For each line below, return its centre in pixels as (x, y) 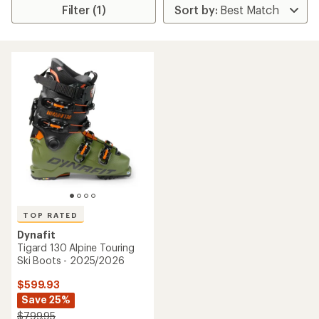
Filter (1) (84, 10)
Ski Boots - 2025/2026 (71, 260)
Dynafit (36, 235)
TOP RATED (51, 215)
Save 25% (46, 299)
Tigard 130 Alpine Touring (76, 247)
